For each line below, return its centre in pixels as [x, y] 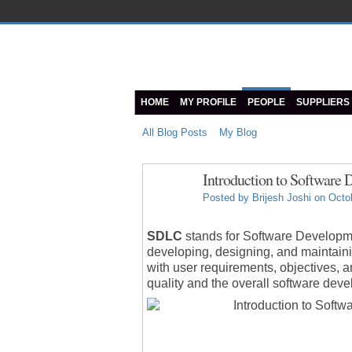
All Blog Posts [175, 132]
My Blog [238, 132]
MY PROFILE [208, 102]
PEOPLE [266, 102]
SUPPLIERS [323, 102]
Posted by [227, 198]
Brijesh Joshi [282, 198]
